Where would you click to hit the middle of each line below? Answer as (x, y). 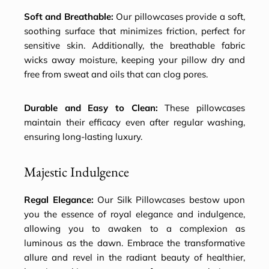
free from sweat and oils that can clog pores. (116, 74)
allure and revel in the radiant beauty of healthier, (134, 258)
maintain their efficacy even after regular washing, (134, 122)
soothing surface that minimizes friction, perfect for (134, 31)
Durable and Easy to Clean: (91, 108)
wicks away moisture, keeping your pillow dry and (134, 60)
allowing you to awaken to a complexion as (134, 229)
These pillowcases (201, 108)
